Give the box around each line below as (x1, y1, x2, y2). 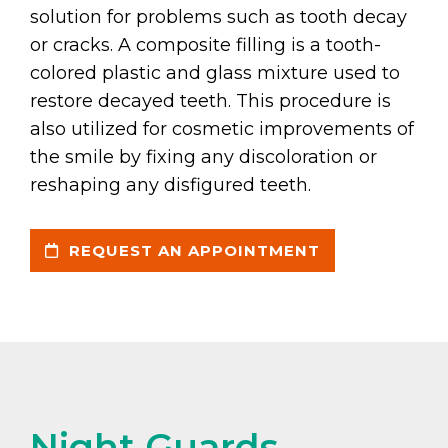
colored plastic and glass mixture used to (30, 61, 400, 84)
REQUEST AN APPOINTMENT (64, 240, 320, 260)
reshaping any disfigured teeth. (30, 173, 311, 196)
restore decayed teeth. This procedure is (30, 89, 391, 112)
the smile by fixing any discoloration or (30, 145, 377, 168)
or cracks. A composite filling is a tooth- (30, 33, 381, 56)
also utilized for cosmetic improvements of (30, 117, 414, 140)
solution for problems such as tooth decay (30, 5, 407, 28)
